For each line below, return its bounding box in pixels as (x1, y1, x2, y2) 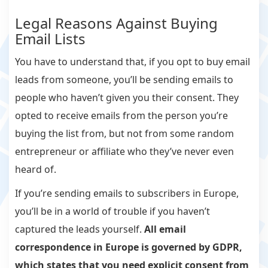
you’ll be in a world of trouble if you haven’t (15, 205, 210, 218)
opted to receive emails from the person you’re (15, 109, 228, 123)
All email (144, 223, 186, 236)
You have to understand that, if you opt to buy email (15, 55, 250, 69)
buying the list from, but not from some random (15, 127, 234, 141)
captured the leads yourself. (15, 223, 144, 236)
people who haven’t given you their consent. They (15, 91, 239, 105)
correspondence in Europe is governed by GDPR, (15, 240, 242, 254)
